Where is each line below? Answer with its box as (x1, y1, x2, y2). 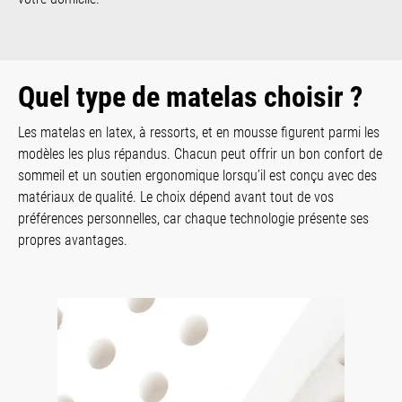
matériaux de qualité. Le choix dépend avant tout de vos (18, 188, 334, 205)
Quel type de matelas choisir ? (18, 79, 363, 114)
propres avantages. (18, 231, 127, 249)
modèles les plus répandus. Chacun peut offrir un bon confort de (18, 144, 382, 162)
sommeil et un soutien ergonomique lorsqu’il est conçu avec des (18, 166, 377, 184)
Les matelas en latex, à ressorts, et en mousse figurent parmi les (18, 123, 380, 141)
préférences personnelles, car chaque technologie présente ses (18, 209, 369, 227)
